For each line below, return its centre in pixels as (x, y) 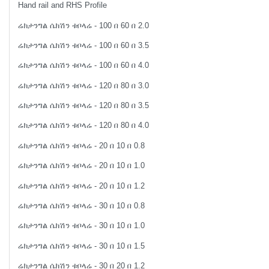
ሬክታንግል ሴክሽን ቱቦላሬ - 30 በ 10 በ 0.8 (82, 205)
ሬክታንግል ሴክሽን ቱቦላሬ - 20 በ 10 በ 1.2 (82, 186)
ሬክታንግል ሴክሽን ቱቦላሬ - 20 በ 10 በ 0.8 (82, 145)
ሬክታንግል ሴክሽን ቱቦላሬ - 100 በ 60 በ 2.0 (84, 25)
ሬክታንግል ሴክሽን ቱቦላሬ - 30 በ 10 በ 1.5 (82, 246)
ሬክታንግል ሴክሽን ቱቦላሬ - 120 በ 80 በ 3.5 (84, 106)
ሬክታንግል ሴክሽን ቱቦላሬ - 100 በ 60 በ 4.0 (84, 65)
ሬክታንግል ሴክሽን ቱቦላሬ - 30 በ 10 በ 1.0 (82, 226)
